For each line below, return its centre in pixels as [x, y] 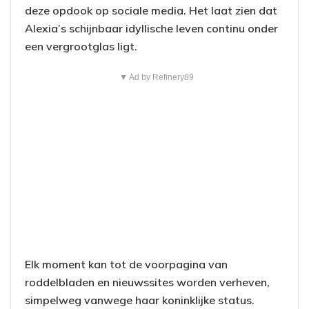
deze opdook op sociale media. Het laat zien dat [151, 11]
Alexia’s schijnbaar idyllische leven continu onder [151, 29]
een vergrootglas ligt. [81, 47]
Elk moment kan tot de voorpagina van [126, 265]
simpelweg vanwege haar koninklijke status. [140, 300]
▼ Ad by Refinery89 [156, 78]
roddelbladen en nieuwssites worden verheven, [147, 282]
